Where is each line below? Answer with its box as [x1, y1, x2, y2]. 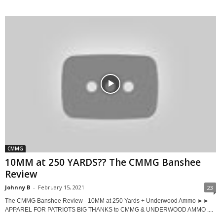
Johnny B [5, 183, 30, 191]
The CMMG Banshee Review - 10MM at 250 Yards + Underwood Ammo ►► [5, 197, 209, 204]
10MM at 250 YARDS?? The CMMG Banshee [5, 155, 201, 169]
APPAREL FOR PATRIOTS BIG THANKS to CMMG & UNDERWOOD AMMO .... [5, 206, 213, 213]
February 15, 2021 [38, 183, 84, 191]
